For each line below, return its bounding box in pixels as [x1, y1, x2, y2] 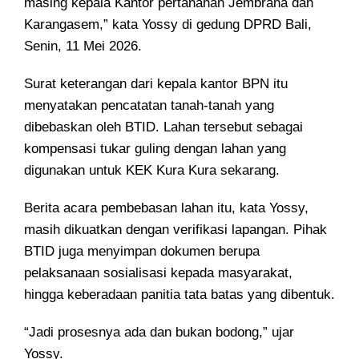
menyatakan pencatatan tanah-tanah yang [24, 98, 274, 114]
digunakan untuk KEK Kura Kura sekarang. [24, 163, 280, 179]
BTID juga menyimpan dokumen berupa [24, 244, 260, 260]
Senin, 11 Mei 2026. [24, 38, 142, 54]
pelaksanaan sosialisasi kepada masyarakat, [24, 265, 292, 281]
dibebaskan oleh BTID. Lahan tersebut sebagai [24, 119, 303, 135]
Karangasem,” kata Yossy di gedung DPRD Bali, [24, 17, 312, 33]
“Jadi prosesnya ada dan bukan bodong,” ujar [24, 325, 294, 341]
